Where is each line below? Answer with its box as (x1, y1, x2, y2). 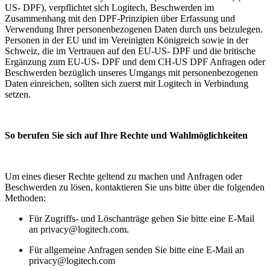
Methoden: (5, 193, 46, 204)
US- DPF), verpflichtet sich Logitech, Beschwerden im (5, 2, 214, 13)
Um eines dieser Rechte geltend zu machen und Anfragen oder (5, 171, 242, 182)
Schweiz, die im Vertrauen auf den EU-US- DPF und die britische (5, 46, 256, 57)
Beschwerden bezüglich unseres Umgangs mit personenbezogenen (5, 67, 258, 78)
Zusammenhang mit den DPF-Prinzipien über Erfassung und (5, 13, 235, 24)
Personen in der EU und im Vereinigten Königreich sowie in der (5, 35, 248, 46)
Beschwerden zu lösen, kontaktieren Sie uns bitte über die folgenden (5, 182, 265, 193)
